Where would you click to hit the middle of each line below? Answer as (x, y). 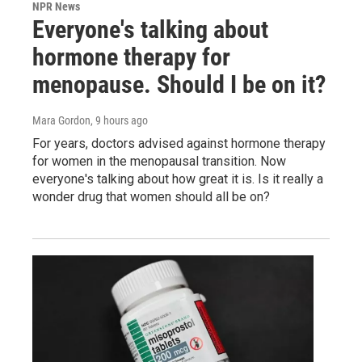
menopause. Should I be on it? (179, 84)
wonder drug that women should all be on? (151, 196)
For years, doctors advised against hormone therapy (179, 143)
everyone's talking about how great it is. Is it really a (178, 179)
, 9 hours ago (119, 120)
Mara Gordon (61, 120)
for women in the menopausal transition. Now (159, 161)
